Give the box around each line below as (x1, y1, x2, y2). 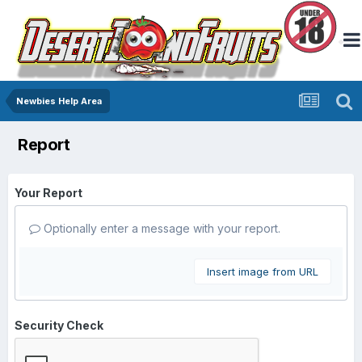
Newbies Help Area (16, 95, 102, 107)
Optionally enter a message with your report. (40, 221, 280, 235)
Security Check (15, 318, 103, 332)
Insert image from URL (207, 265, 318, 278)
